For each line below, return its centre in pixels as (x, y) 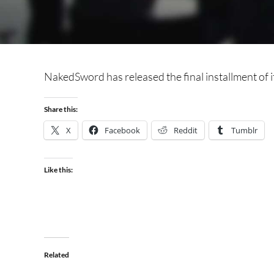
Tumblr (244, 130)
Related (57, 255)
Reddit (186, 130)
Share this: (61, 109)
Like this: (58, 170)
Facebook (122, 130)
